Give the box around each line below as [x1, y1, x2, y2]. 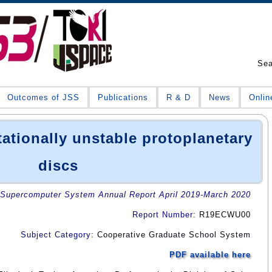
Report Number [132, 209, 193, 219]
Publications [98, 92, 148, 102]
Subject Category [21, 229, 91, 239]
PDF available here [169, 250, 251, 259]
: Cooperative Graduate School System [91, 229, 251, 239]
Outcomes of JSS [7, 92, 80, 102]
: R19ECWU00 [193, 209, 251, 219]
